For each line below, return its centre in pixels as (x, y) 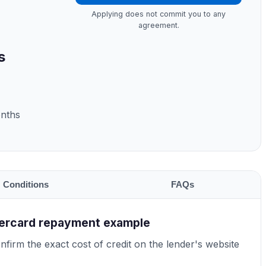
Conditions (26, 184)
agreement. (159, 26)
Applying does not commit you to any (159, 14)
